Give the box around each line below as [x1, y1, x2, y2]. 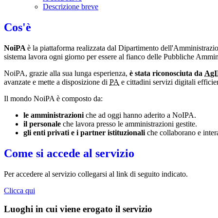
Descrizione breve [43, 2, 98, 11]
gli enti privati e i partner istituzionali [23, 128, 145, 137]
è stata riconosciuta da [129, 69, 204, 77]
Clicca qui [4, 186, 35, 195]
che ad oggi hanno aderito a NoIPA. [86, 110, 196, 119]
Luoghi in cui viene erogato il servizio [4, 204, 152, 215]
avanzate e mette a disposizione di [4, 77, 108, 86]
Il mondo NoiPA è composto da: [4, 94, 103, 103]
